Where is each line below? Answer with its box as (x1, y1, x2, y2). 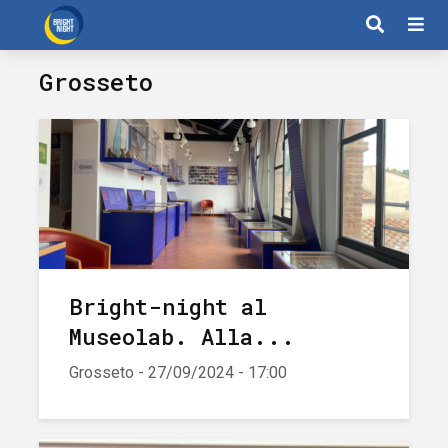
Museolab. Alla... (69, 322, 295, 351)
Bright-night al (69, 292, 267, 321)
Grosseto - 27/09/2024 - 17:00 (69, 363, 287, 382)
